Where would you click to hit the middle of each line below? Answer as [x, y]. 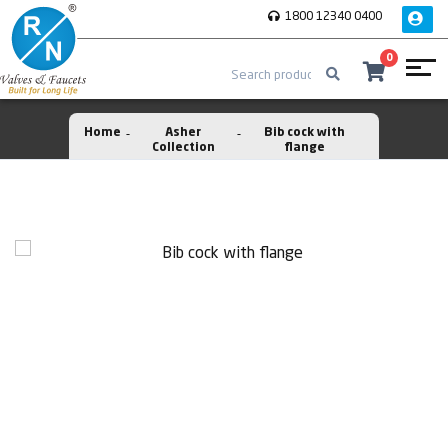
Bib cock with [305, 133]
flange [305, 148]
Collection [183, 148]
